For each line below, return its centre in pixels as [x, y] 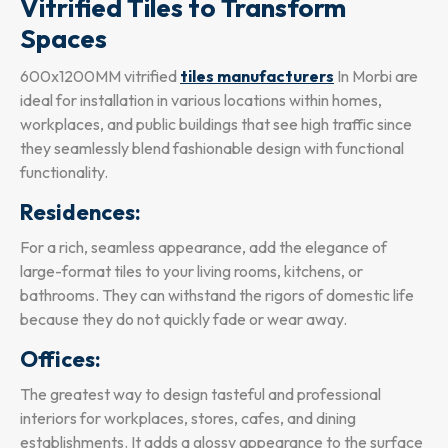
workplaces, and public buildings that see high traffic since [216, 124]
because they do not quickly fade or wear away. [183, 319]
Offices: [62, 359]
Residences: [80, 212]
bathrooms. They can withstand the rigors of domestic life [217, 295]
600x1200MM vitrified [100, 76]
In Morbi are [376, 76]
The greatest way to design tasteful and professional [200, 394]
